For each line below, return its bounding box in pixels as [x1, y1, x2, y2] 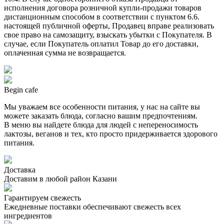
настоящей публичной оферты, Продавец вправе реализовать [4, 21, 214, 30]
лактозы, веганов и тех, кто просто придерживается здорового [4, 129, 217, 138]
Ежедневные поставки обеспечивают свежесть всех [4, 202, 181, 211]
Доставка [4, 165, 35, 174]
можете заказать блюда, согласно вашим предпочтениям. [4, 111, 197, 120]
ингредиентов [4, 211, 52, 220]
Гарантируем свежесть [4, 193, 81, 202]
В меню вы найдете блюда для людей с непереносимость [4, 120, 198, 129]
